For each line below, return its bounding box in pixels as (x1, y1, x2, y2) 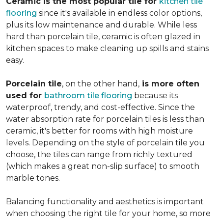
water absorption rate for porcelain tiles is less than (6, 114, 204, 124)
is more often (139, 79, 199, 89)
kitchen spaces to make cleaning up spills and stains (6, 44, 209, 54)
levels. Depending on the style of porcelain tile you (6, 138, 205, 148)
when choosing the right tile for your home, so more (6, 209, 211, 219)
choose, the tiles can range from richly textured (6, 150, 192, 160)
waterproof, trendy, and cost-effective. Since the (6, 103, 195, 112)
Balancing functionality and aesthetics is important (6, 197, 204, 207)
